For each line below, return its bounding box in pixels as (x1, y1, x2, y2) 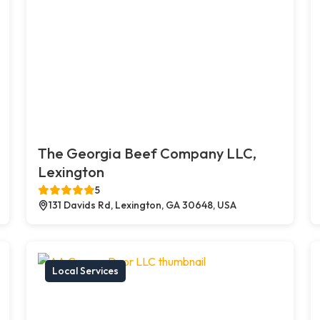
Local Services (52, 264, 119, 277)
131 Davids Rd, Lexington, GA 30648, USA (49, 198, 237, 211)
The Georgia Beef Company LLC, (38, 144, 257, 162)
